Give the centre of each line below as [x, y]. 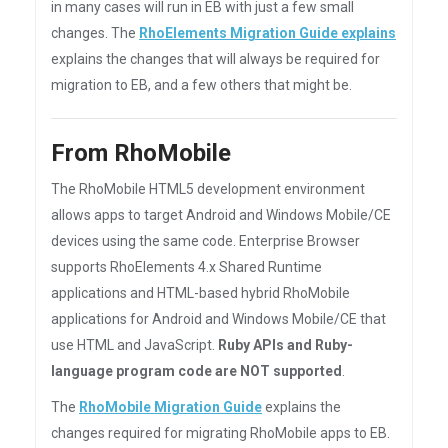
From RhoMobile [141, 153]
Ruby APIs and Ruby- [285, 345]
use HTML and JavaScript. [134, 345]
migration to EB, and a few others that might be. [201, 85]
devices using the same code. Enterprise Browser [205, 241]
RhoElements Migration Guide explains [267, 33]
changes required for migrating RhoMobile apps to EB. [220, 433]
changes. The [95, 33]
